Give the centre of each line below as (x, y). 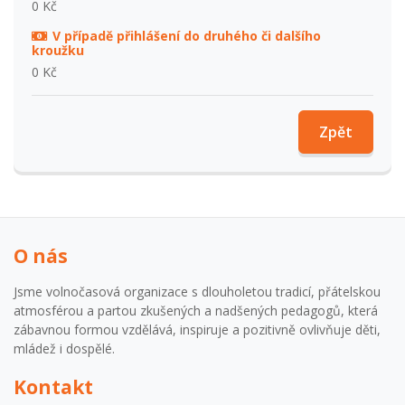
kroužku (58, 50)
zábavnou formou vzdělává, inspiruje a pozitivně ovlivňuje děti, (197, 329)
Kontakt (53, 386)
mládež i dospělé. (64, 348)
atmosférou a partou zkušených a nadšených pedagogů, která (196, 310)
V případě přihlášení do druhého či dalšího (186, 35)
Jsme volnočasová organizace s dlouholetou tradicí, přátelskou (197, 291)
